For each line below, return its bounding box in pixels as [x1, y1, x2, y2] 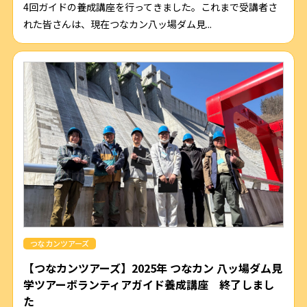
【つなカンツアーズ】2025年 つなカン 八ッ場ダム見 [23, 260, 282, 277]
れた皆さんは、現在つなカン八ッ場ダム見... [23, 17, 212, 32]
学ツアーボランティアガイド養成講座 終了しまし [23, 276, 274, 293]
